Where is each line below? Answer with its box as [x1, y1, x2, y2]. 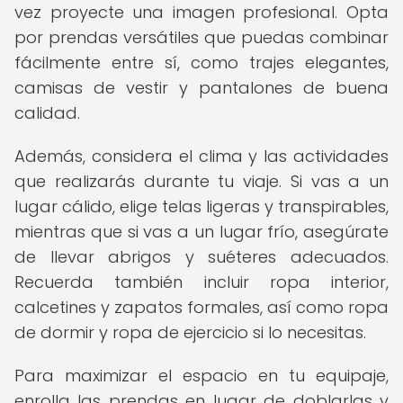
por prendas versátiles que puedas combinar [14, 26, 389, 49]
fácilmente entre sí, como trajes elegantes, [14, 51, 389, 74]
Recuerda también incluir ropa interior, [14, 271, 389, 293]
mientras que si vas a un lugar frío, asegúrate [14, 220, 389, 243]
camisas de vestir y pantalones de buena [14, 76, 389, 99]
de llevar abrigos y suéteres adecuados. [14, 246, 389, 268]
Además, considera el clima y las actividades [14, 145, 389, 167]
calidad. [14, 102, 80, 124]
